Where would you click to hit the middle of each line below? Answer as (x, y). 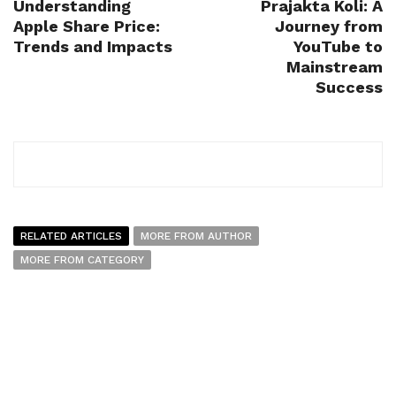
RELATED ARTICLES (71, 236)
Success (349, 88)
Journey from (329, 27)
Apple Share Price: (87, 27)
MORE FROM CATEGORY (82, 260)
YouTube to (338, 47)
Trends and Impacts (93, 47)
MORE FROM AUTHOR (196, 236)
